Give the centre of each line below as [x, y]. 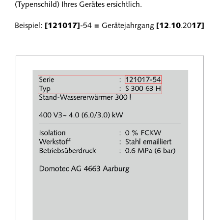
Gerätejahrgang [129, 26]
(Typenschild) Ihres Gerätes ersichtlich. [78, 5]
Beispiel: [28, 26]
